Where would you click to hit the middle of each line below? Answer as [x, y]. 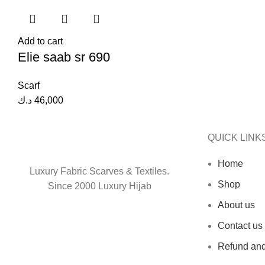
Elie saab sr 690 [64, 57]
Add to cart [40, 41]
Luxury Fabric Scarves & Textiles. [99, 171]
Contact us [240, 226]
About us [236, 205]
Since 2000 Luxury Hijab [99, 186]
